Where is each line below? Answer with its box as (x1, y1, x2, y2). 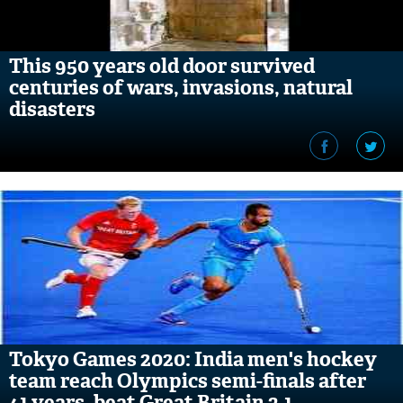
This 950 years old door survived (9, 53, 315, 79)
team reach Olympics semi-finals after (9, 368, 366, 394)
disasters (9, 96, 95, 122)
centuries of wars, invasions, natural (9, 75, 353, 101)
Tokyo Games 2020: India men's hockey (9, 346, 377, 372)
